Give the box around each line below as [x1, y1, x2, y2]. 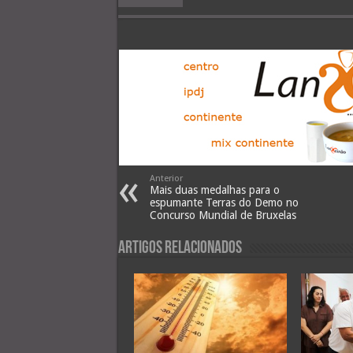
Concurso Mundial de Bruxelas [149, 209, 296, 222]
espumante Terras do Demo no [149, 196, 299, 210]
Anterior [149, 173, 183, 184]
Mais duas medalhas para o [149, 184, 280, 197]
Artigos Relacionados [117, 240, 242, 258]
